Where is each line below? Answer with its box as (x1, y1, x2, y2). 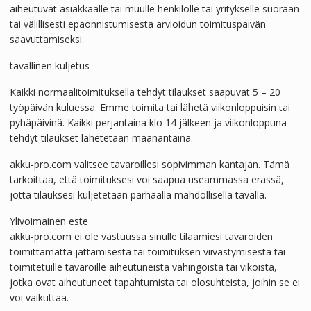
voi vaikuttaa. (9, 291, 69, 304)
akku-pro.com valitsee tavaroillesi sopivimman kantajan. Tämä (9, 158, 289, 171)
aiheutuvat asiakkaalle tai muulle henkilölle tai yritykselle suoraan (9, 2, 299, 15)
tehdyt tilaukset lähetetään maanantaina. (9, 131, 193, 144)
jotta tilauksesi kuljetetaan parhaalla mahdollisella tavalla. (9, 188, 267, 201)
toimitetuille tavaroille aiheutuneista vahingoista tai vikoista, (9, 260, 277, 274)
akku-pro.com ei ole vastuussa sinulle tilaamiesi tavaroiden (9, 230, 273, 243)
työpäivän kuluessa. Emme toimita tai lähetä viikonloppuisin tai (9, 101, 290, 114)
